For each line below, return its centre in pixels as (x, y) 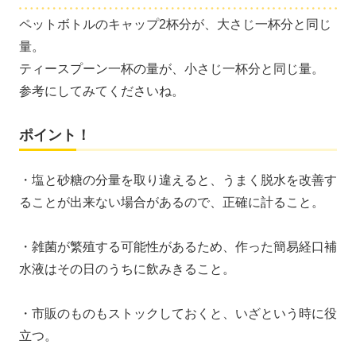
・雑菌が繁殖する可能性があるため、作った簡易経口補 (178, 246)
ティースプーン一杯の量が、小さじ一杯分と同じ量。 (172, 68)
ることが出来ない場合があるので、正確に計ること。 (172, 202)
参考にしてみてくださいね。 (102, 91)
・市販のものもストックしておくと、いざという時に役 (178, 313)
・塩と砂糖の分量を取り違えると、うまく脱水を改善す (178, 180)
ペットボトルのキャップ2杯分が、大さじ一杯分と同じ (175, 24)
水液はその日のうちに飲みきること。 (127, 269)
